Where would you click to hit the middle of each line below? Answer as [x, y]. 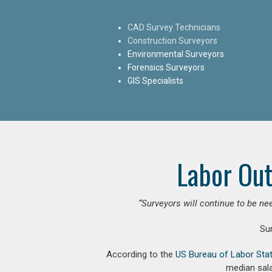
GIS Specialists [155, 80]
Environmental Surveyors [176, 54]
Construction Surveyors [172, 40]
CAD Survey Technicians [174, 27]
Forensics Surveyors [166, 67]
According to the [141, 254]
